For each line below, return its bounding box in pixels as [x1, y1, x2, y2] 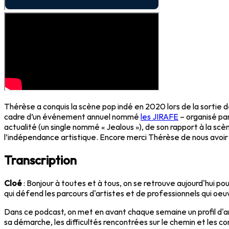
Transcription [4, 152, 77, 168]
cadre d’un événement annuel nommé [4, 111, 141, 122]
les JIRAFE [141, 111, 178, 122]
